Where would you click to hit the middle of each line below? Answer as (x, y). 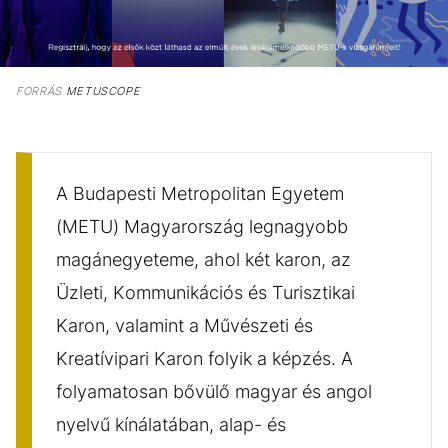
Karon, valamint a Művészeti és (184, 325)
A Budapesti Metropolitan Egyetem (200, 193)
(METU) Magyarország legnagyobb (202, 226)
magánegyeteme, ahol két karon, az (203, 259)
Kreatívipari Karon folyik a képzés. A (204, 358)
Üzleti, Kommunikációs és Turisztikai (205, 292)
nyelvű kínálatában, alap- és (171, 424)
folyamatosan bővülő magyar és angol (214, 391)
